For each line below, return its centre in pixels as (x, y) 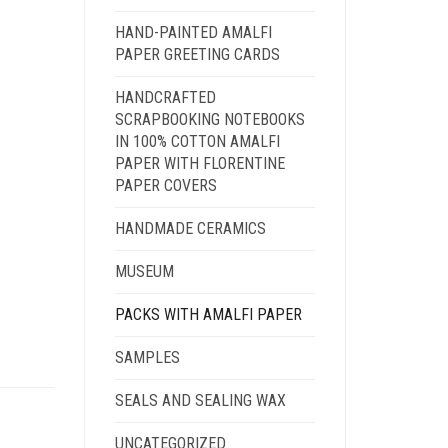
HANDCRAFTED (165, 97)
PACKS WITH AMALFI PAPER (208, 314)
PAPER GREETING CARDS (197, 54)
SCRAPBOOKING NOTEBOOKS (209, 119)
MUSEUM (144, 271)
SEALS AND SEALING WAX (200, 400)
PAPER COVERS (165, 185)
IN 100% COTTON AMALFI (197, 141)
